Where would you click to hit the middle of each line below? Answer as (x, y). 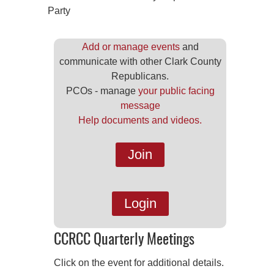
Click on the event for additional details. (139, 263)
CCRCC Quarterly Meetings (124, 241)
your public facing (176, 91)
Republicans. (140, 76)
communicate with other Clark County (140, 62)
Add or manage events (131, 47)
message (140, 106)
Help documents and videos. (140, 120)
